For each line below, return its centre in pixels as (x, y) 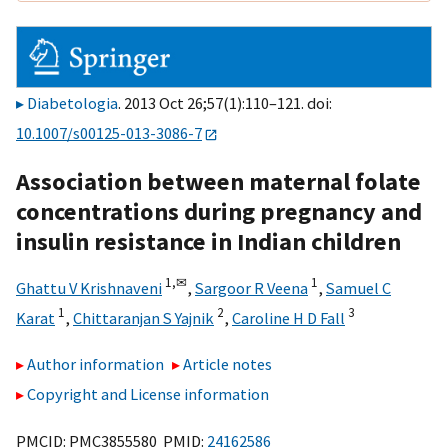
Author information (95, 364)
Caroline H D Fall (288, 317)
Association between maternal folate (218, 181)
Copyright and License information (148, 394)
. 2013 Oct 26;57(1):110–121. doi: (225, 103)
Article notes (228, 364)
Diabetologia (72, 103)
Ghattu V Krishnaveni (89, 287)
